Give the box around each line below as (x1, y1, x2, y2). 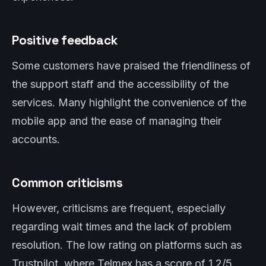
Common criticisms (12, 175, 123, 191)
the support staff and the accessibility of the (12, 78, 229, 90)
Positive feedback (12, 32, 118, 48)
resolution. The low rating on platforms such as (12, 239, 242, 251)
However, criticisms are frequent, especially (12, 202, 226, 214)
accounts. (12, 133, 60, 145)
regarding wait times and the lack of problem (12, 220, 232, 233)
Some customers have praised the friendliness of (12, 59, 251, 72)
